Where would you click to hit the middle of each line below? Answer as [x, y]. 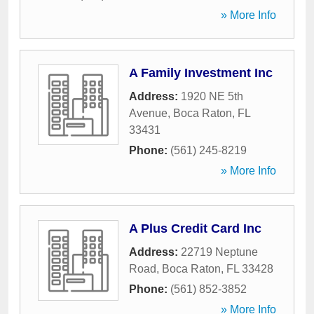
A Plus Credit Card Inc [195, 228]
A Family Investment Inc [201, 73]
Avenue [148, 113]
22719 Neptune [219, 252]
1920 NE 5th [212, 96]
